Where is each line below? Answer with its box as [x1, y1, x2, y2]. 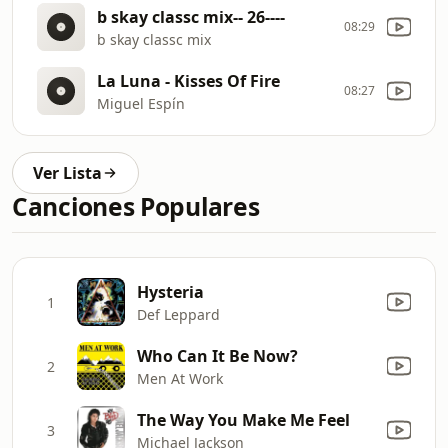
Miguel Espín [97, 93, 185, 113]
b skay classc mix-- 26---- [97, 5, 285, 28]
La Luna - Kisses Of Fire [97, 69, 280, 92]
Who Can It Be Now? [137, 344, 298, 367]
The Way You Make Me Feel [137, 408, 350, 431]
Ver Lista [33, 162, 102, 184]
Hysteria [137, 280, 204, 303]
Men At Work [137, 368, 223, 388]
